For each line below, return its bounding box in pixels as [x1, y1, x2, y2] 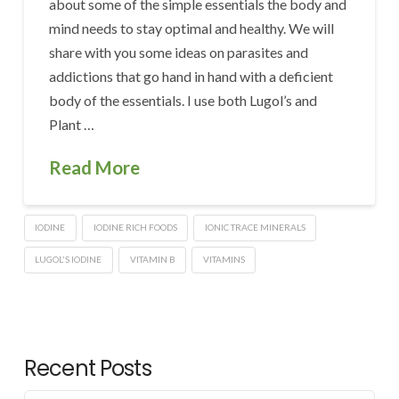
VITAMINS [202, 253, 245, 265]
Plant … [49, 116, 95, 134]
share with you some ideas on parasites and [49, 44, 309, 61]
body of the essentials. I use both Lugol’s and [49, 92, 318, 110]
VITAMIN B [129, 253, 175, 265]
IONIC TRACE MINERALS [204, 222, 305, 233]
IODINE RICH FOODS [93, 222, 177, 233]
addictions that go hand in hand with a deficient [49, 68, 334, 85]
